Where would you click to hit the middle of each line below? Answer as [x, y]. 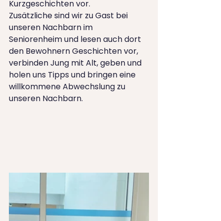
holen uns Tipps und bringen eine [73, 75]
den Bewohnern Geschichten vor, [74, 51]
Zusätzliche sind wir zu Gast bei [69, 16]
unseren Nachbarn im [52, 27]
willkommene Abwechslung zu [68, 87]
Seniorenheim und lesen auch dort [76, 39]
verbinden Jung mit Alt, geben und [76, 63]
